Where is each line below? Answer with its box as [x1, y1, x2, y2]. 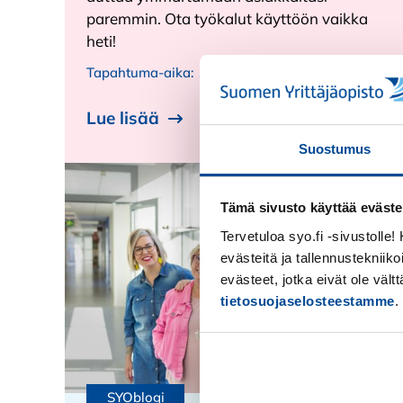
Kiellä [328, 363, 363, 380]
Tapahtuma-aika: [86, 63, 198, 81]
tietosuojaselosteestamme [219, 292, 395, 309]
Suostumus [298, 140, 372, 157]
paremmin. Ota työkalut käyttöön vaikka [86, 8, 368, 28]
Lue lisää [86, 107, 159, 130]
